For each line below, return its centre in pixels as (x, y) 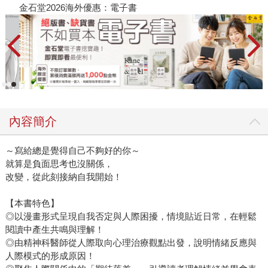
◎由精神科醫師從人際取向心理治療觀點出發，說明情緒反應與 (131, 243)
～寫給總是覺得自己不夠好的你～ (72, 151)
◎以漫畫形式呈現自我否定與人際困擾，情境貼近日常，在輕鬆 (131, 217)
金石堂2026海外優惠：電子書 (71, 7)
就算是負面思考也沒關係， (59, 164)
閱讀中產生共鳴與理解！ (54, 230)
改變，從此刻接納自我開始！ (63, 177)
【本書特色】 (32, 203)
